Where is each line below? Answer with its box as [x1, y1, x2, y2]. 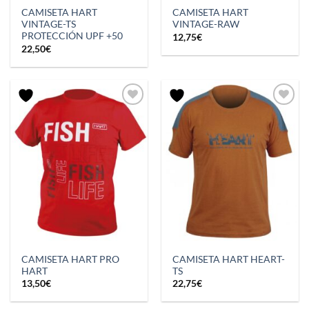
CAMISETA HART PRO [21, 253, 120, 265]
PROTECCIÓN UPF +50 [21, 30, 123, 42]
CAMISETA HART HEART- [172, 253, 286, 265]
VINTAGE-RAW [172, 19, 240, 30]
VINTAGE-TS [21, 19, 77, 30]
